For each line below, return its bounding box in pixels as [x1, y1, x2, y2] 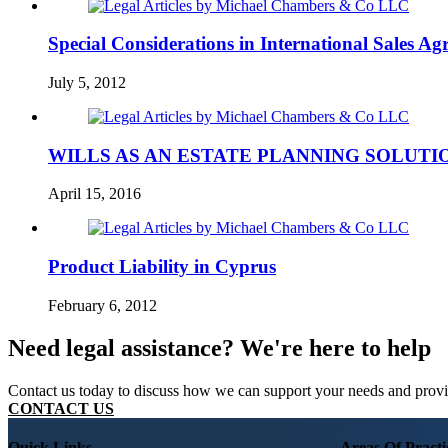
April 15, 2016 [48, 185, 141, 203]
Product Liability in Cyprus [48, 256, 276, 278]
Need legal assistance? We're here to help [8, 334, 431, 361]
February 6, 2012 [48, 296, 157, 314]
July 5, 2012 [48, 73, 126, 91]
